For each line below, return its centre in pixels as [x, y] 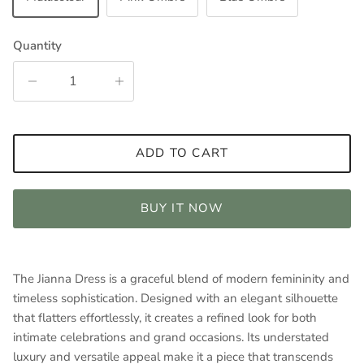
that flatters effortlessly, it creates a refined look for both [165, 317]
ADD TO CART [182, 153]
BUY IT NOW [182, 208]
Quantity [37, 45]
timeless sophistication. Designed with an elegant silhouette [175, 298]
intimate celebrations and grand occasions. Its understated [171, 337]
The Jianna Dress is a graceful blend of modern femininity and [181, 278]
